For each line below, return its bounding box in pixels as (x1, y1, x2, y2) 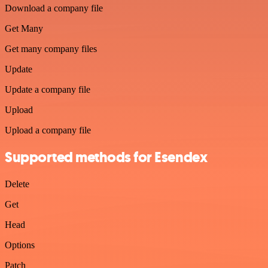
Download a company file (5, 3, 103, 13)
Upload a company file (5, 125, 91, 135)
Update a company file (5, 84, 90, 95)
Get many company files (5, 44, 97, 54)
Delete (5, 178, 29, 189)
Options (5, 239, 35, 250)
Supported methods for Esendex (5, 147, 208, 167)
